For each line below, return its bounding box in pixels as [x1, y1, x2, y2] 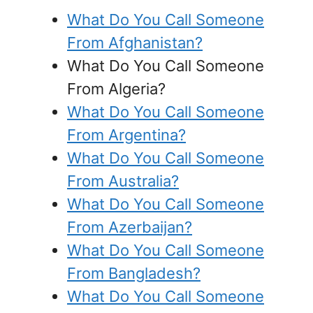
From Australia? [67, 172, 179, 191]
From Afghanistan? [67, 34, 203, 52]
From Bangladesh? [67, 264, 201, 283]
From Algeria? [67, 80, 166, 99]
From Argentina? [67, 126, 186, 145]
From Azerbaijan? [67, 218, 192, 237]
